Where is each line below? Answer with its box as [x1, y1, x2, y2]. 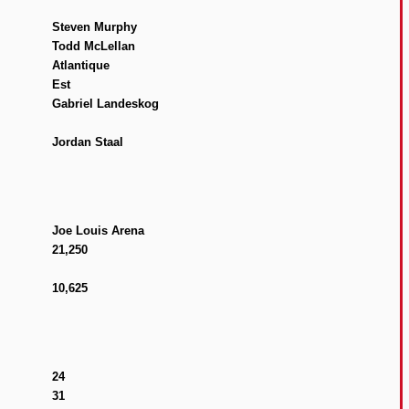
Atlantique [51, 58, 110, 72]
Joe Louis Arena [51, 224, 144, 237]
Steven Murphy [51, 20, 137, 34]
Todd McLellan [51, 39, 135, 53]
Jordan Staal [51, 135, 123, 149]
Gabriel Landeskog [51, 97, 159, 110]
